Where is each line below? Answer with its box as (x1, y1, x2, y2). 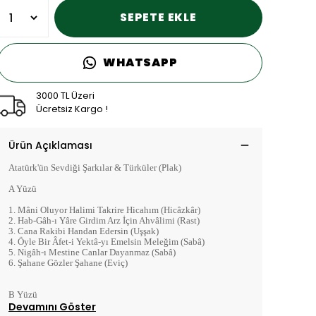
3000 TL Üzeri (36, 89, 95, 103)
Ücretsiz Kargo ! (36, 102, 108, 116)
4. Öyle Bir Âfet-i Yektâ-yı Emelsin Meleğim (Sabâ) (8, 236, 205, 248)
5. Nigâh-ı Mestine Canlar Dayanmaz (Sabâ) (8, 247, 176, 258)
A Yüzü (8, 183, 37, 195)
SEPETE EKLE (120, 9, 197, 26)
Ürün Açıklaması (8, 138, 92, 153)
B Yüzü (8, 289, 37, 300)
